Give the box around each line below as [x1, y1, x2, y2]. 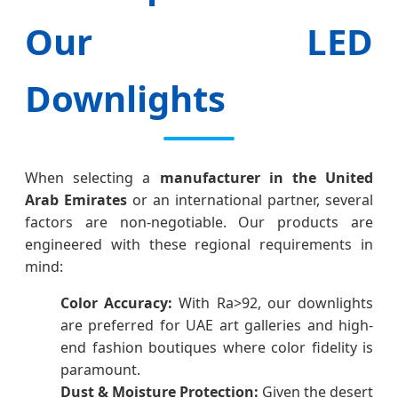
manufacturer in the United [159, 168, 373, 188]
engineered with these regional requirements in [25, 235, 373, 255]
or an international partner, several [127, 190, 373, 211]
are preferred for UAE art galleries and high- [60, 315, 373, 336]
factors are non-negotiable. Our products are [25, 212, 373, 233]
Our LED [25, 17, 373, 67]
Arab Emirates [25, 190, 127, 211]
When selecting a [25, 168, 160, 188]
